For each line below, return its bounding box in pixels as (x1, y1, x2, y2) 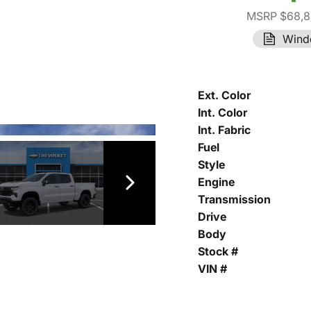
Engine (198, 175, 235, 190)
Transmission (198, 192, 271, 207)
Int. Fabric (198, 123, 251, 137)
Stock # (198, 244, 238, 259)
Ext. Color (198, 88, 251, 103)
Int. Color (198, 106, 247, 120)
